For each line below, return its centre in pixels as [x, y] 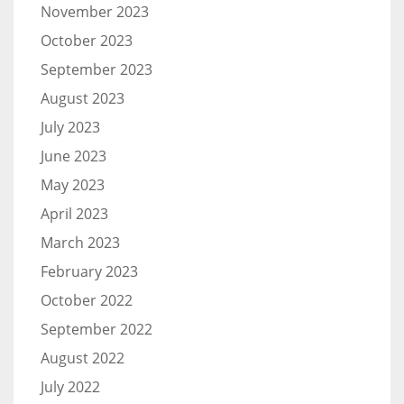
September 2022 [96, 329]
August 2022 [83, 358]
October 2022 [87, 300]
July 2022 [70, 386]
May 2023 [73, 184]
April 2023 [74, 213]
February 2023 [89, 271]
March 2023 [80, 242]
